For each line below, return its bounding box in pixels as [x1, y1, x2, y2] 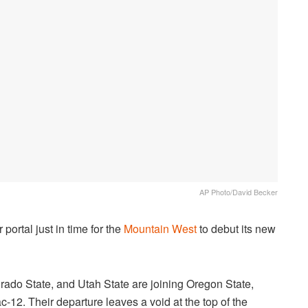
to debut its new [197, 221, 276, 237]
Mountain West [124, 221, 197, 237]
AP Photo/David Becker [199, 186, 278, 198]
